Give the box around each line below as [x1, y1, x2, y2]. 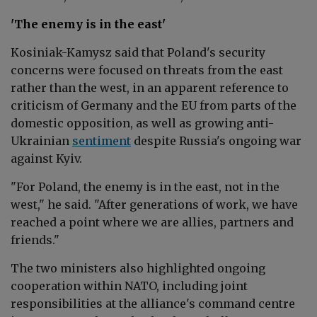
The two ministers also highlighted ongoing [11, 260, 265, 275]
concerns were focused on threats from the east [11, 62, 283, 77]
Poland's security [164, 45, 265, 59]
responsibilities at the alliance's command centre [11, 296, 295, 311]
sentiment [72, 133, 131, 148]
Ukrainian [11, 133, 72, 148]
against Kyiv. [11, 151, 82, 166]
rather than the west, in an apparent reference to [11, 80, 289, 95]
